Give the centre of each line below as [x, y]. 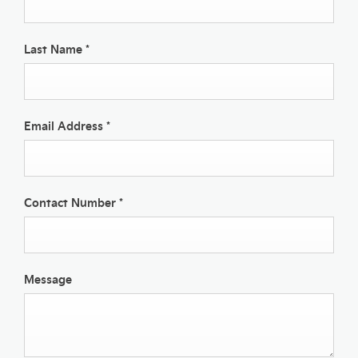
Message [48, 278]
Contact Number [72, 202]
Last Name [55, 48]
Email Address [65, 125]
